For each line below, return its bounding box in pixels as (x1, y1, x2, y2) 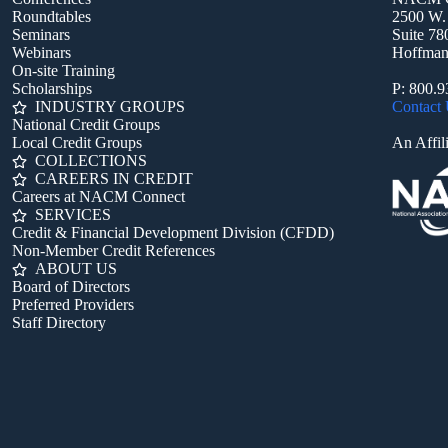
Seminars (11, 26, 70, 43)
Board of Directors (11, 278, 130, 295)
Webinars (11, 44, 71, 61)
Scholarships (11, 80, 92, 97)
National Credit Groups (11, 116, 160, 133)
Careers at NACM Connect (11, 188, 185, 205)
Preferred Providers (11, 296, 134, 313)
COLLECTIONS (34, 152, 147, 169)
